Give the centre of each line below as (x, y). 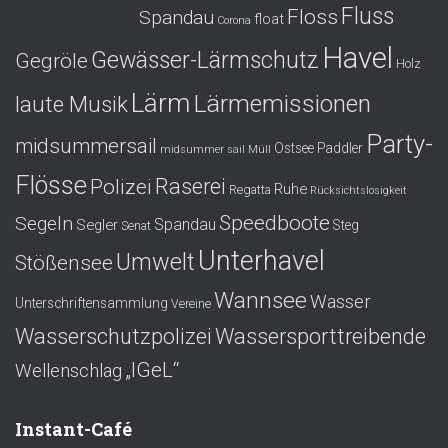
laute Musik (71, 103)
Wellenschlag (68, 370)
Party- (399, 143)
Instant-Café (73, 428)
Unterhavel (261, 260)
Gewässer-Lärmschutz (205, 60)
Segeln (44, 223)
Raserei (190, 186)
